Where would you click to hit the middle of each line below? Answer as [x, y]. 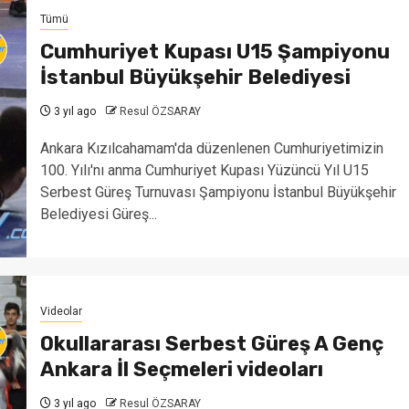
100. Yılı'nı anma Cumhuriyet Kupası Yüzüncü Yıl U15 [204, 170]
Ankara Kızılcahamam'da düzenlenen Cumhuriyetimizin [211, 148]
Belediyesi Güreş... [98, 214]
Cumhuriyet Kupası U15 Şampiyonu [215, 51]
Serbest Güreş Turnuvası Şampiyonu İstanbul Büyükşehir [218, 192]
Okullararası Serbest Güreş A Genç [211, 343]
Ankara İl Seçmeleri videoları [181, 369]
